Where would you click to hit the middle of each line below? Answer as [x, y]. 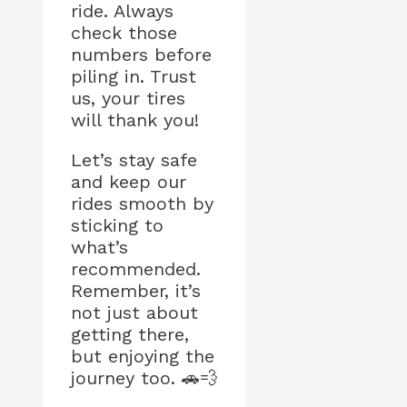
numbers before [141, 55]
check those [124, 33]
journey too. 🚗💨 [144, 378]
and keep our [129, 182]
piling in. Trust [134, 77]
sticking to [117, 226]
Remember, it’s [136, 291]
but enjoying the [143, 357]
